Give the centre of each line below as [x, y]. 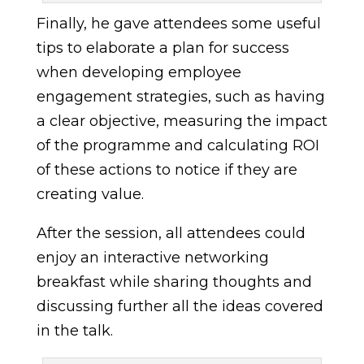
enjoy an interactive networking [152, 258]
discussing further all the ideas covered [180, 306]
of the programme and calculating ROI [178, 145]
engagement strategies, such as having [180, 97]
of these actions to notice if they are [167, 170]
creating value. [90, 194]
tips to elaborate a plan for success [162, 48]
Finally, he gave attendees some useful [178, 24]
